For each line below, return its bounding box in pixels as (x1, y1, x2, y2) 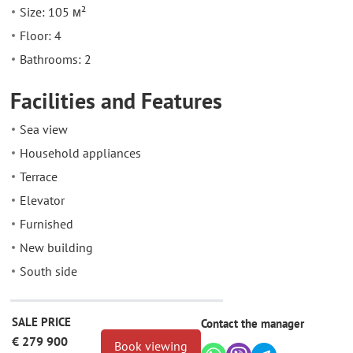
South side (20, 263, 77, 280)
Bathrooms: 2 (20, 51, 91, 68)
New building (20, 240, 93, 256)
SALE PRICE (12, 314, 71, 330)
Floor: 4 (20, 28, 61, 44)
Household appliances (20, 145, 141, 162)
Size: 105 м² (20, 4, 86, 20)
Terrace (20, 169, 58, 185)
